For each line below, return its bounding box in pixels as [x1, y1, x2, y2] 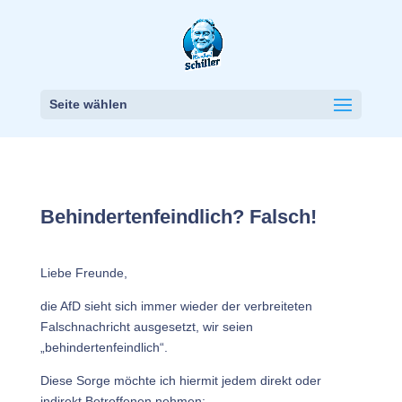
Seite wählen [48, 97, 127, 111]
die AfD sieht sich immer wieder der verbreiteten [39, 299, 312, 313]
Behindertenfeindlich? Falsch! [39, 205, 317, 228]
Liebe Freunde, [39, 266, 127, 280]
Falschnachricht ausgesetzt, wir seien [39, 319, 253, 334]
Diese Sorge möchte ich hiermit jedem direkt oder [39, 373, 321, 388]
